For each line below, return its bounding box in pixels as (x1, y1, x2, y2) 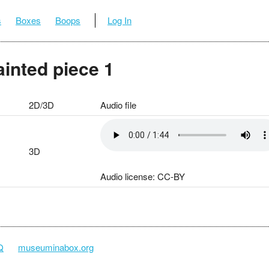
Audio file (100, 98, 136, 111)
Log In (107, 14, 131, 27)
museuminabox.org (18, 240, 94, 253)
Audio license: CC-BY (100, 169, 185, 183)
